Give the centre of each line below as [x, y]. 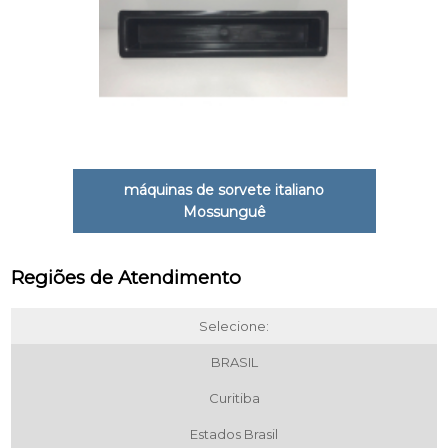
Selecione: [234, 325]
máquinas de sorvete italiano [224, 189]
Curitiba [234, 397]
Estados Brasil [234, 433]
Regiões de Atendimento [126, 277]
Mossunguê [224, 211]
